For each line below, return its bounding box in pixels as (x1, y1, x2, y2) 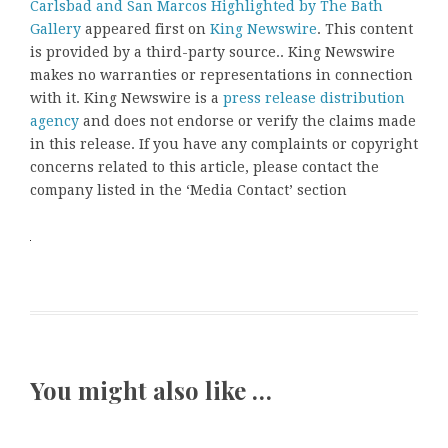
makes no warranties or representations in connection (30, 67, 413, 84)
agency (30, 113, 79, 130)
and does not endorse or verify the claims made (79, 113, 416, 130)
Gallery (30, 21, 81, 38)
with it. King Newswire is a (30, 90, 223, 107)
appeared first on (81, 21, 210, 38)
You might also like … (30, 374, 272, 407)
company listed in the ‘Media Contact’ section (30, 182, 347, 199)
